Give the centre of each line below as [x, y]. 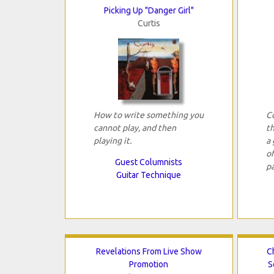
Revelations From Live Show [149, 252]
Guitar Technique [149, 175]
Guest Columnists [149, 162]
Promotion [149, 265]
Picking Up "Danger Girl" [149, 11]
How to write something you [148, 115]
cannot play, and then [135, 128]
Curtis [149, 24]
